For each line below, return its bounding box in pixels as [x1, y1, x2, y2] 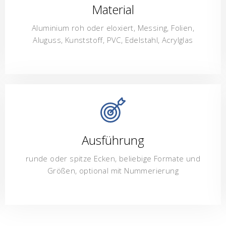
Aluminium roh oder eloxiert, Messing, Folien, [31, 22, 194, 33]
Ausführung [81, 131, 144, 148]
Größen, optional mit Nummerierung [47, 165, 179, 176]
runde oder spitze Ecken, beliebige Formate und [25, 153, 201, 163]
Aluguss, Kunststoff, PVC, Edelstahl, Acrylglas [33, 34, 193, 45]
